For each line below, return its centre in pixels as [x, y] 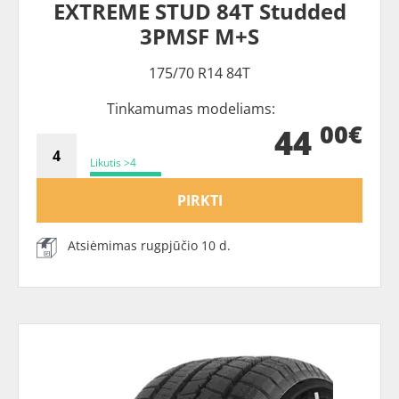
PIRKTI [199, 201]
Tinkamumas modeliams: [191, 109]
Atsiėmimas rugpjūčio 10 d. [149, 246]
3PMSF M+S [199, 37]
